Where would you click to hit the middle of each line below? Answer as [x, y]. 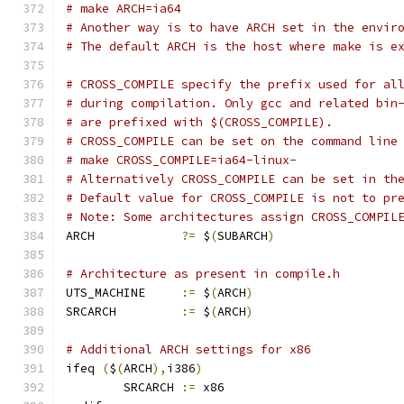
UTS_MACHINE [167, 293]
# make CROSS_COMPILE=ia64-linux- [181, 160]
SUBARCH [243, 236]
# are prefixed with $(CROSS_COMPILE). [199, 122]
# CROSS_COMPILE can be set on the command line [232, 141]
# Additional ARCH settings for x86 [188, 349]
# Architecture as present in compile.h [203, 274]
